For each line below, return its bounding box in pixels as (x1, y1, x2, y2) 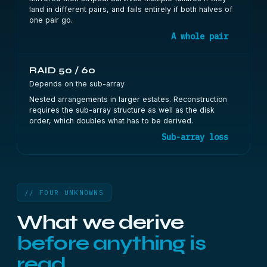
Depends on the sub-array (29, 79, 125, 88)
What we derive (17, 210, 184, 234)
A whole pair (171, 31, 228, 42)
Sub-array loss (162, 132, 228, 142)
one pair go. (29, 15, 73, 24)
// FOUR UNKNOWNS (24, 188, 104, 197)
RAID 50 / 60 (29, 65, 95, 76)
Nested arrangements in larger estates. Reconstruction (29, 95, 227, 104)
